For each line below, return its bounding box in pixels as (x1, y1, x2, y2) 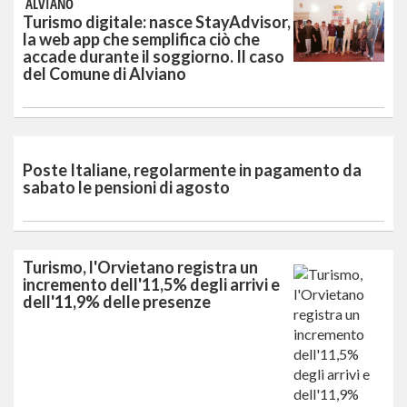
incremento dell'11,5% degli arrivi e (23, 273, 280, 294)
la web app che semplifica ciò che (23, 28, 260, 49)
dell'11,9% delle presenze (23, 291, 211, 312)
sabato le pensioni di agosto (23, 176, 230, 197)
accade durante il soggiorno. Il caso (23, 45, 284, 66)
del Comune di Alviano (23, 63, 186, 84)
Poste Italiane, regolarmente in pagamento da (23, 159, 362, 180)
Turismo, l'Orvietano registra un (23, 256, 258, 277)
